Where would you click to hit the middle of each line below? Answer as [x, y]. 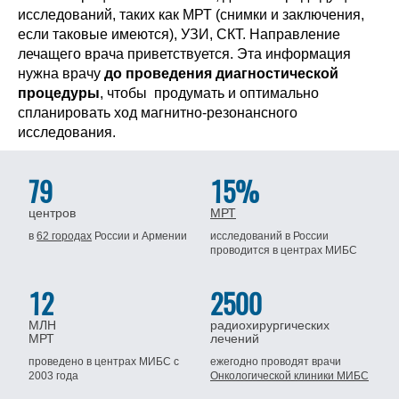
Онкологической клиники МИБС [289, 376]
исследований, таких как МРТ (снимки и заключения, [191, 15]
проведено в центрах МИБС [102, 362]
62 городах [65, 236]
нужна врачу [61, 73]
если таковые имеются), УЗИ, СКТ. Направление [179, 34]
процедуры [59, 93]
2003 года [54, 376]
